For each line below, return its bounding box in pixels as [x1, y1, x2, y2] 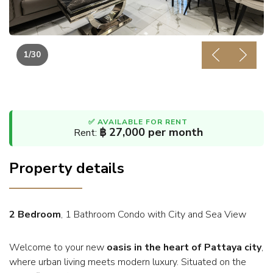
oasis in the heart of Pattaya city [107, 240, 261, 254]
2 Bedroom [9, 207, 61, 221]
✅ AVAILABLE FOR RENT [88, 116, 188, 127]
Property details [9, 158, 124, 178]
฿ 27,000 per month [99, 124, 203, 140]
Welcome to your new [9, 240, 107, 254]
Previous [214, 54, 251, 68]
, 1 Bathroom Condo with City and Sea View [61, 207, 246, 221]
